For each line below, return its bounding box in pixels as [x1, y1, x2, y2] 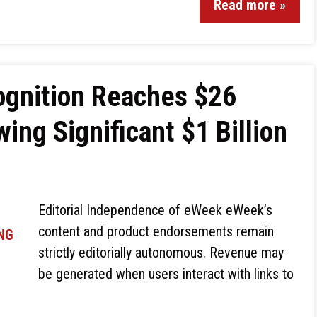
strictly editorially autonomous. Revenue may [38, 244, 284, 261]
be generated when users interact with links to [38, 265, 294, 282]
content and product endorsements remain [38, 223, 274, 240]
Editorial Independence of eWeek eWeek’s [38, 202, 272, 219]
